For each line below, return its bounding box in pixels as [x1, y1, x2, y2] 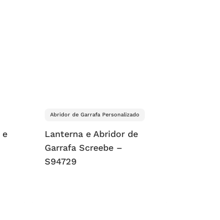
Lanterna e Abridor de [44, 129, 138, 139]
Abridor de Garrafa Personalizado [50, 111, 139, 118]
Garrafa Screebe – [44, 142, 122, 153]
